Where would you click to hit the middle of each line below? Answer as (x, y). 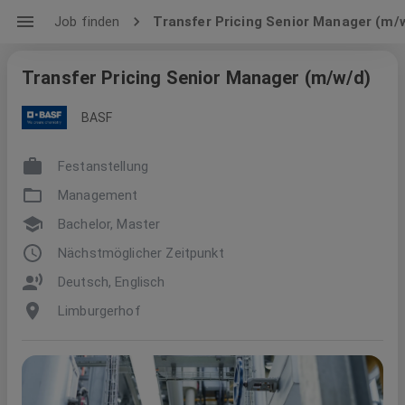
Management (98, 195)
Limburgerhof (99, 311)
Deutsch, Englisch (112, 282)
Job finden (87, 22)
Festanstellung (104, 166)
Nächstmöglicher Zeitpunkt (141, 253)
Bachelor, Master (109, 224)
